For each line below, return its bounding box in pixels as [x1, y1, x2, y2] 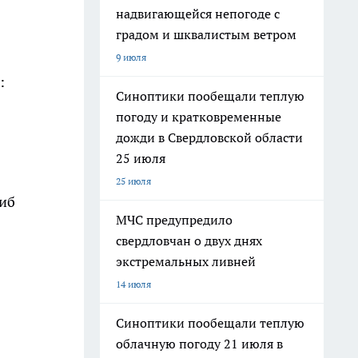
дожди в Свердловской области [116, 129, 303, 145]
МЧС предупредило [116, 212, 233, 228]
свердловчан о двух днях [116, 233, 262, 249]
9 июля [116, 51, 146, 63]
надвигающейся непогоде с [116, 6, 280, 22]
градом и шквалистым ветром [116, 26, 296, 42]
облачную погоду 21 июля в [116, 336, 283, 352]
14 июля [116, 278, 151, 290]
